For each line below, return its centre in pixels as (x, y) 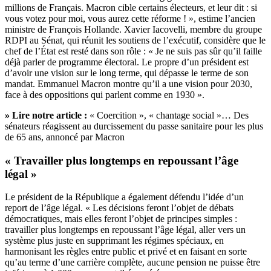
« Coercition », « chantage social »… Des (169, 115)
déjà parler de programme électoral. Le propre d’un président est (127, 62)
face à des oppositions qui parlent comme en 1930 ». (105, 94)
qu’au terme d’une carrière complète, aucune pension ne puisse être (132, 263)
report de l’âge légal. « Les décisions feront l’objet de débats (119, 208)
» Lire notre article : (46, 115)
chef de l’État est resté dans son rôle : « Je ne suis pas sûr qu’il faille (133, 51)
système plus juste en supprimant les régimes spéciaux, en (114, 241)
